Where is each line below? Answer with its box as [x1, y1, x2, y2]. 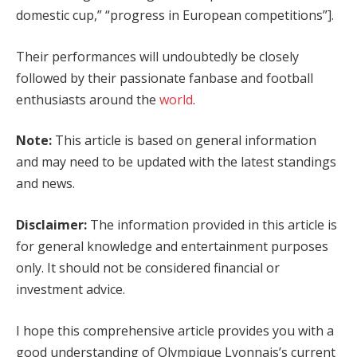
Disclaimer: [16, 216, 87, 234]
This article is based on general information [52, 131, 316, 150]
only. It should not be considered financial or [16, 259, 280, 277]
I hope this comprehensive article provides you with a [16, 321, 334, 339]
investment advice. [16, 280, 125, 299]
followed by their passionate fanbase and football [16, 69, 313, 87]
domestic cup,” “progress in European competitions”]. [16, 6, 334, 25]
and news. [16, 175, 75, 193]
